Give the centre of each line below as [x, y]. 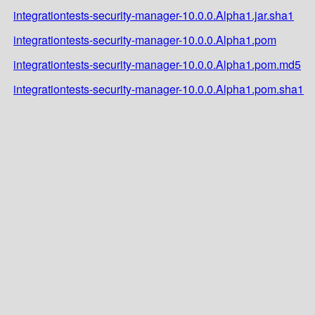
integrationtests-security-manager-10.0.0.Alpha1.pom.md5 [157, 64]
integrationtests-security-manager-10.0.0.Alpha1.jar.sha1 [154, 15]
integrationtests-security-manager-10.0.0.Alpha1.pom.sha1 [159, 89]
